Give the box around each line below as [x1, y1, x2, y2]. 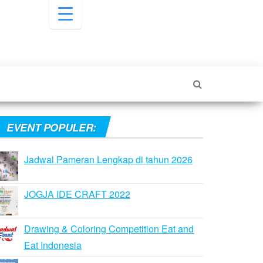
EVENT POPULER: [6, 120, 96, 135]
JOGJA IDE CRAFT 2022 [24, 187, 130, 201]
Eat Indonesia [24, 238, 82, 252]
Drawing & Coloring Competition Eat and [24, 222, 194, 235]
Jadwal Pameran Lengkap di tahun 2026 [24, 153, 193, 166]
